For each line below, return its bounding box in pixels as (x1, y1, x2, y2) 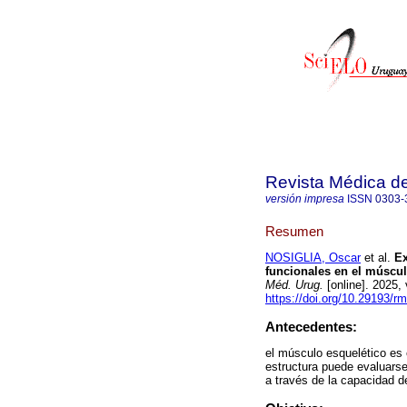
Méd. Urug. (265, 278, 323, 293)
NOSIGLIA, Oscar (265, 251, 361, 265)
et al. (361, 251, 391, 265)
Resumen (265, 223, 323, 239)
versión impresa (265, 193, 344, 205)
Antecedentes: (265, 319, 357, 335)
